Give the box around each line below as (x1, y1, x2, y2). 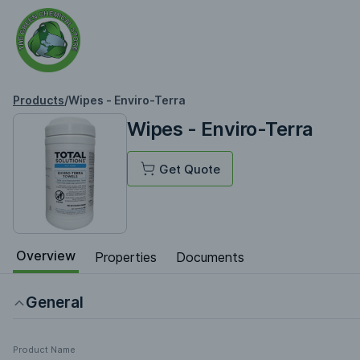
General (26, 293, 84, 312)
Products (13, 93, 64, 107)
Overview (16, 247, 76, 264)
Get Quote (158, 162, 220, 177)
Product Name (13, 344, 76, 355)
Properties (95, 248, 157, 265)
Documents (176, 248, 244, 265)
